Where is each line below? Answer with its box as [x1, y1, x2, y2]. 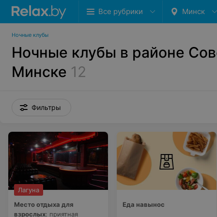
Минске [12, 63, 67, 80]
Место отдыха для [14, 201, 74, 208]
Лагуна [18, 186, 39, 194]
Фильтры [31, 103, 61, 111]
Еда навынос [123, 201, 165, 208]
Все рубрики [98, 7, 143, 16]
